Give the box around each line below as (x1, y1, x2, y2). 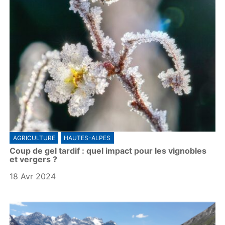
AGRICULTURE (13, 134, 55, 142)
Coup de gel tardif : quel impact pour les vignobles (10, 146, 207, 156)
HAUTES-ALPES (64, 134, 111, 142)
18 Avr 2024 (10, 171, 56, 182)
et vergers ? (10, 154, 58, 165)
